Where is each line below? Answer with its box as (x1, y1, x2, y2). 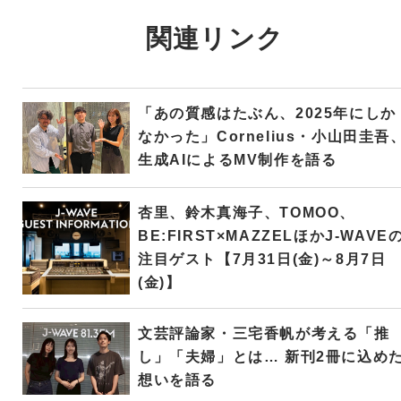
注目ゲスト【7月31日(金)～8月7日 (137, 252, 387, 268)
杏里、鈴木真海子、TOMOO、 (137, 205, 355, 221)
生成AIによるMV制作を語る (137, 152, 337, 168)
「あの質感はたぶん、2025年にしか (137, 106, 397, 122)
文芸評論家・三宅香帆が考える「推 (137, 326, 390, 342)
